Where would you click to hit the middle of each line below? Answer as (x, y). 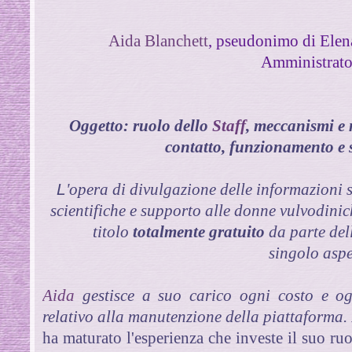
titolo (110, 231)
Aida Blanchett (158, 40)
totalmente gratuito (198, 231)
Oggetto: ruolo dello (140, 125)
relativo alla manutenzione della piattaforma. (195, 316)
